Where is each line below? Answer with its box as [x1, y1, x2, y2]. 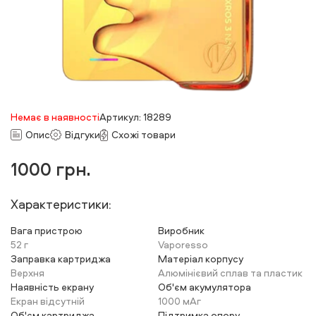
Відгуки [65, 128, 100, 141]
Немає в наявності [11, 110, 99, 123]
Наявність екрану [11, 280, 94, 293]
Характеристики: [11, 195, 111, 213]
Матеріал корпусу [158, 252, 243, 265]
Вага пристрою [11, 224, 83, 237]
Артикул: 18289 [99, 110, 171, 123]
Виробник [158, 224, 205, 237]
